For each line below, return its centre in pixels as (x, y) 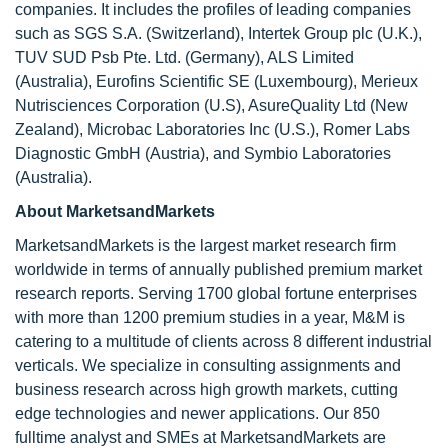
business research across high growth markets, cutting (206, 389)
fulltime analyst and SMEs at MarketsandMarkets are (200, 437)
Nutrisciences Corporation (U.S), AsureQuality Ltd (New (211, 105)
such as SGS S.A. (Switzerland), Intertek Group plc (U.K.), (218, 33)
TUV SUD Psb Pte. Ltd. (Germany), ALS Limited (184, 57)
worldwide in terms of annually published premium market (218, 269)
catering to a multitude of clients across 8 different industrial (223, 341)
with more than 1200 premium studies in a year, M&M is (210, 317)
